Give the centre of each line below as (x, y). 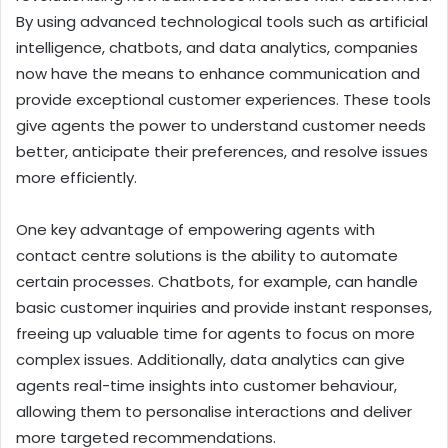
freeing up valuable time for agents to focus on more (215, 333)
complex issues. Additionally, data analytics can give (210, 359)
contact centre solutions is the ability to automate (207, 255)
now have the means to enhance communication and (218, 73)
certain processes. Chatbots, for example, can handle (217, 281)
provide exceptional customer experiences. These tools (223, 99)
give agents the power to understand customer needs (221, 125)
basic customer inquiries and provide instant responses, (224, 307)
